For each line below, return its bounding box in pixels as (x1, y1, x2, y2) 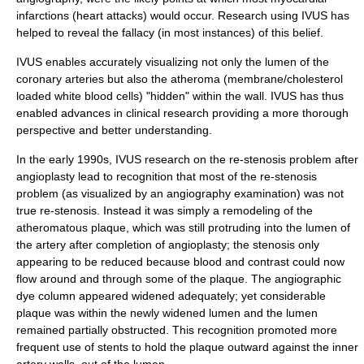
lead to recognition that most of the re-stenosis (75, 170, 317, 183)
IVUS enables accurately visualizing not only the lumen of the (16, 55, 329, 68)
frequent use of (16, 340, 97, 353)
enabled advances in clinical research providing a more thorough (16, 106, 349, 119)
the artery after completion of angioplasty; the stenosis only (16, 238, 319, 251)
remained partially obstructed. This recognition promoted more (16, 323, 337, 336)
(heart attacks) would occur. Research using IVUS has (69, 9, 349, 22)
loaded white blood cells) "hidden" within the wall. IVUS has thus (16, 89, 344, 102)
